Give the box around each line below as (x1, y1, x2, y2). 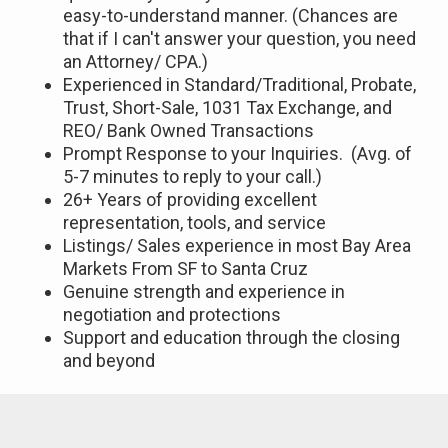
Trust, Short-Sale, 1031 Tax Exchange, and (63, 97, 392, 119)
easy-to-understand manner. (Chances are (63, 5, 398, 27)
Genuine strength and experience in (63, 281, 345, 303)
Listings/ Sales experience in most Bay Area (63, 235, 411, 257)
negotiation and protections (63, 304, 281, 326)
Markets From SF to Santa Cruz (63, 258, 308, 280)
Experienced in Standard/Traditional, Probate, (63, 74, 416, 96)
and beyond (63, 350, 155, 372)
